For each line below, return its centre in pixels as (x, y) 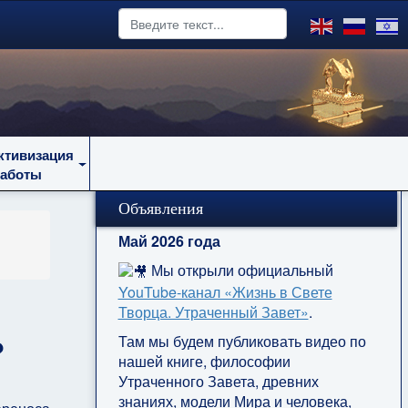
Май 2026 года (169, 241)
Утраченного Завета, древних (218, 381)
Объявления (160, 209)
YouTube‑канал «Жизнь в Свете (225, 291)
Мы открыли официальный (240, 270)
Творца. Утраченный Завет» (213, 311)
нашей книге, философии (204, 361)
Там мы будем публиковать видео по (242, 341)
